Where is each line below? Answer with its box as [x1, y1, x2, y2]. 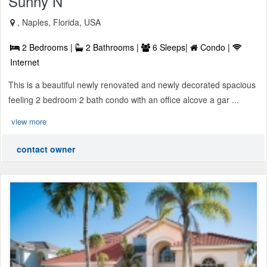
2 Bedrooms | [20, 41, 75, 53]
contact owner [17, 142, 75, 155]
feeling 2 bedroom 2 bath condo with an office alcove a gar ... [8, 93, 239, 105]
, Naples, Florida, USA [17, 15, 101, 28]
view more [11, 115, 46, 127]
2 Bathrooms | [83, 41, 141, 53]
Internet [10, 55, 39, 68]
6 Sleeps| [150, 41, 190, 53]
